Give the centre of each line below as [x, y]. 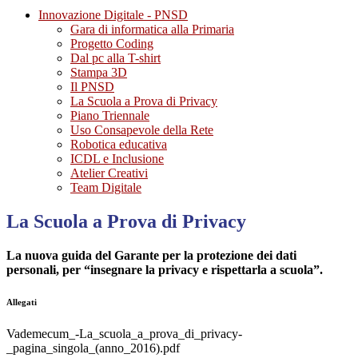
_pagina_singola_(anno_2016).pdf [93, 348]
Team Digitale [106, 188]
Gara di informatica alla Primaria [152, 30]
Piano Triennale [110, 116]
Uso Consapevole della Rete [142, 130]
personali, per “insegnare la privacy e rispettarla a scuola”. [165, 270]
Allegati [22, 302]
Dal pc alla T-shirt [115, 58]
